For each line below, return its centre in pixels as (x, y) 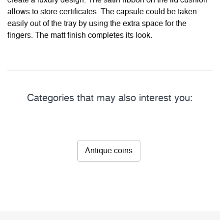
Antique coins (109, 151)
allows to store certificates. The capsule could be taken (102, 12)
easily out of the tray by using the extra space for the (97, 24)
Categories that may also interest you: (110, 98)
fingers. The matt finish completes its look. (80, 36)
